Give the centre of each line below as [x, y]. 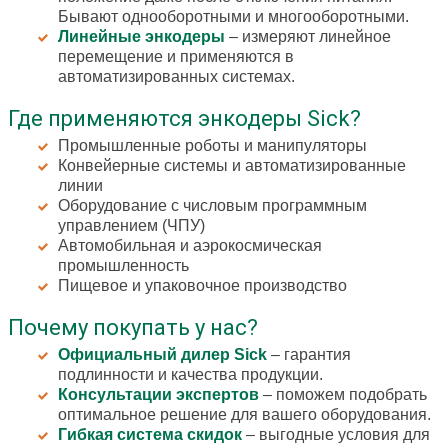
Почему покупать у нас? [133, 328]
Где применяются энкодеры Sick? [184, 119]
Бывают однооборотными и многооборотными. [233, 17]
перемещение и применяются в [176, 57]
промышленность [123, 266]
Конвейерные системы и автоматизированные [232, 166]
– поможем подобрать [343, 395]
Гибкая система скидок [150, 435]
